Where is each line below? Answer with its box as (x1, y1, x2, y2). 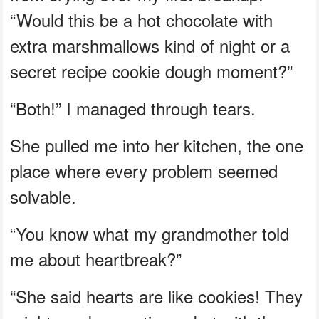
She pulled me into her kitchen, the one (10, 132, 304, 157)
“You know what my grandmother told (10, 220, 290, 246)
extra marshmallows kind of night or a (10, 32, 291, 58)
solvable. (10, 183, 77, 209)
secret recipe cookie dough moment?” (10, 58, 293, 83)
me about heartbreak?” (10, 246, 182, 271)
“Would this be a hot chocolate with (10, 6, 273, 32)
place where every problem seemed (10, 157, 278, 183)
